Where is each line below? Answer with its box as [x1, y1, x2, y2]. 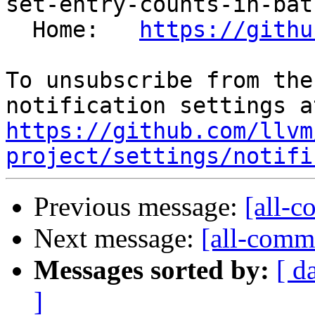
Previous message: [34, 191, 245, 222]
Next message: [34, 223, 201, 254]
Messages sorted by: [34, 255, 269, 285]
